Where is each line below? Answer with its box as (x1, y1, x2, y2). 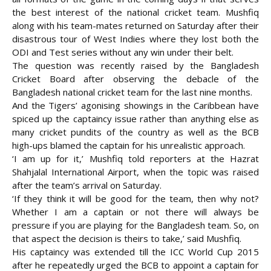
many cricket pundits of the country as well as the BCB (12, 126, 259, 139)
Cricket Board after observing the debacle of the (12, 73, 259, 85)
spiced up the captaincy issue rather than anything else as (12, 113, 259, 125)
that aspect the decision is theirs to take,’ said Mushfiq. (12, 232, 241, 245)
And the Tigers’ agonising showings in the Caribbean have (12, 99, 259, 112)
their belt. (194, 46, 233, 59)
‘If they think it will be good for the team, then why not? (12, 192, 259, 205)
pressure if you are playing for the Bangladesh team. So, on (12, 219, 259, 232)
